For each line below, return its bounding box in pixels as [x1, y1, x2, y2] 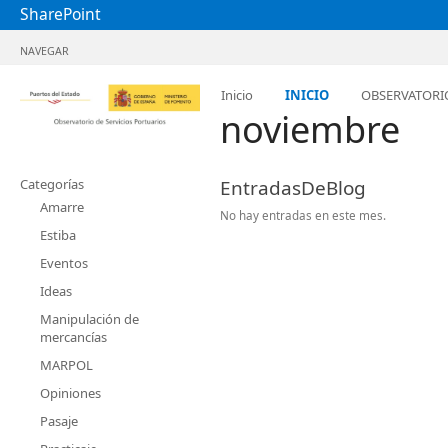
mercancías [40, 328, 107, 346]
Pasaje [40, 412, 78, 430]
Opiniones [40, 384, 101, 402]
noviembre [220, 104, 409, 154]
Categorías [20, 175, 84, 193]
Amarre [40, 198, 84, 216]
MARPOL [40, 356, 93, 374]
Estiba [40, 226, 76, 244]
